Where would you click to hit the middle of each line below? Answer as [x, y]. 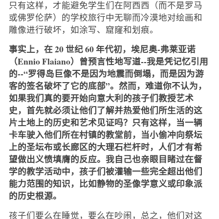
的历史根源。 [35, 195]
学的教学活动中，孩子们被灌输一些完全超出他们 [105, 171]
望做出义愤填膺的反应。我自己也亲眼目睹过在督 [105, 159]
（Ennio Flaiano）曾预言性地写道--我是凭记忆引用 [108, 61]
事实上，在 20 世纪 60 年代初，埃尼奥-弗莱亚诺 [102, 49]
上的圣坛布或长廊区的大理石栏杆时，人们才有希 [105, 146]
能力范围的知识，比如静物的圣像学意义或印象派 [105, 183]
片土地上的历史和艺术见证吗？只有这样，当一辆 [105, 122]
